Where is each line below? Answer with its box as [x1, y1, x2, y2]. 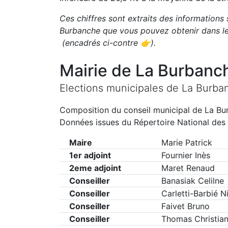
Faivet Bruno [161, 201, 210, 211]
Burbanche [60, 25, 100, 36]
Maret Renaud [161, 163, 215, 173]
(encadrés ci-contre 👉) [60, 38, 154, 48]
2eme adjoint [69, 163, 121, 173]
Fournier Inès [161, 150, 210, 160]
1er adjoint [69, 150, 111, 160]
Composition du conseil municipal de [60, 105, 205, 115]
